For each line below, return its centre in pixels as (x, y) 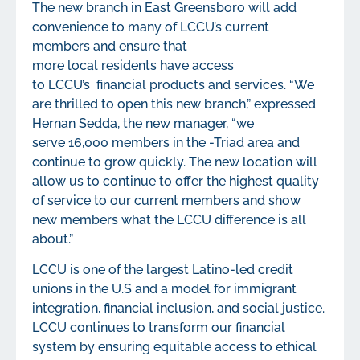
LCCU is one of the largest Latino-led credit (163, 270)
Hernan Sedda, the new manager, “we (143, 123)
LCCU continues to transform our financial (159, 328)
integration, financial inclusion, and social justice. (178, 309)
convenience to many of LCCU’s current (151, 27)
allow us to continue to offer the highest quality (176, 181)
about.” (53, 239)
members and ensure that (110, 46)
